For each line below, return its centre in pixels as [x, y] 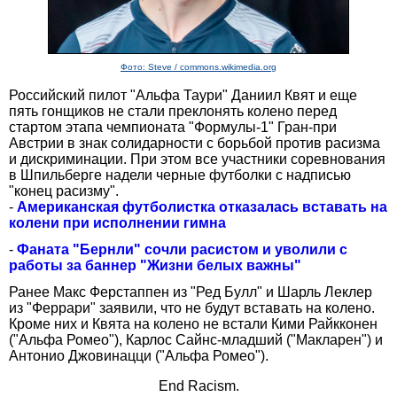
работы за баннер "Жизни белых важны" [155, 265]
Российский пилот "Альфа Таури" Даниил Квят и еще [183, 95]
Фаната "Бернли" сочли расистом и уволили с [182, 249]
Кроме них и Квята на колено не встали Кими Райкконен [193, 323]
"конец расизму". [64, 191]
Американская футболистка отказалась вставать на [202, 206]
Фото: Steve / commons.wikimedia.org [198, 66]
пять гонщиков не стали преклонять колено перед [173, 111]
